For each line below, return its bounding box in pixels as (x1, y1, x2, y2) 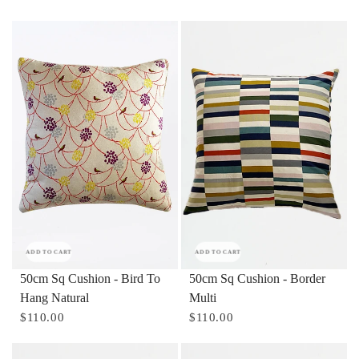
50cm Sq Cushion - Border (189, 272, 325, 286)
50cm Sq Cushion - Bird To (20, 271, 160, 285)
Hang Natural (20, 290, 89, 305)
